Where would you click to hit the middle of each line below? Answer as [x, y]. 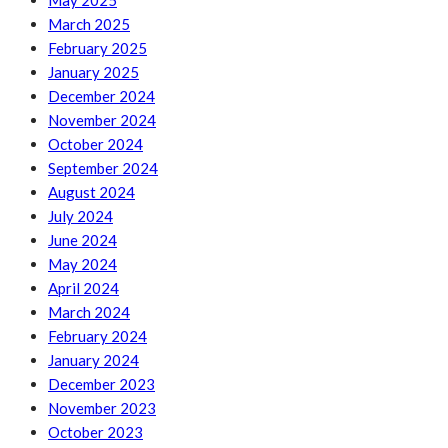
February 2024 [97, 336]
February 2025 [97, 48]
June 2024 [82, 240]
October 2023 [95, 432]
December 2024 [101, 96]
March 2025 [89, 24]
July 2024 [80, 216]
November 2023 [102, 408]
